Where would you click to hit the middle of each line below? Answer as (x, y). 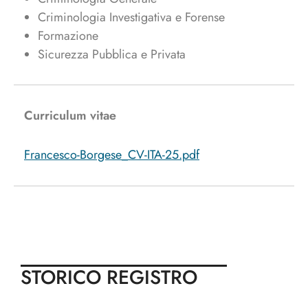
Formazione (68, 35)
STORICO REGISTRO (109, 277)
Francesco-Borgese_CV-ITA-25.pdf (112, 155)
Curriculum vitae (70, 116)
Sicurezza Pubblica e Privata (112, 54)
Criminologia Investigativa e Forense (131, 17)
